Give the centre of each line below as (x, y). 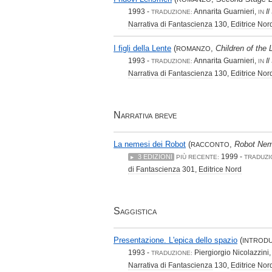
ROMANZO (193, 48)
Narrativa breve (145, 115)
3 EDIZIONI (155, 156)
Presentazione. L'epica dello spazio (175, 240)
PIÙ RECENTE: (198, 157)
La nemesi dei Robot (150, 144)
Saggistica (135, 211)
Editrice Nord (220, 169)
